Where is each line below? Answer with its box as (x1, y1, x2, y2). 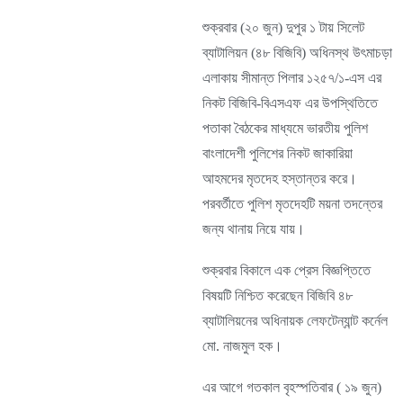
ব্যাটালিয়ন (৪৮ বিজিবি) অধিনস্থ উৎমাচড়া (202, 45, 392, 60)
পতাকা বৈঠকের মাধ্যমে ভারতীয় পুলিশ (202, 121, 368, 136)
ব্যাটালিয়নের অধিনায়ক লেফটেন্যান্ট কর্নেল (202, 313, 388, 328)
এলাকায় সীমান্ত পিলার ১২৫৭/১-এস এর (202, 70, 381, 85)
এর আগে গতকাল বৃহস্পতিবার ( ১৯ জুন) (202, 380, 381, 395)
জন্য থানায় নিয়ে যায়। (202, 221, 305, 237)
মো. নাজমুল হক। (202, 338, 282, 354)
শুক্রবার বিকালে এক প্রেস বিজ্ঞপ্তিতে (202, 263, 371, 278)
